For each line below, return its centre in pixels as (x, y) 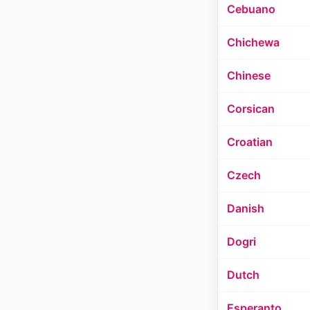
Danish (246, 208)
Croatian (250, 142)
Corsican (251, 109)
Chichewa (253, 42)
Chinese (249, 75)
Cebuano (251, 9)
